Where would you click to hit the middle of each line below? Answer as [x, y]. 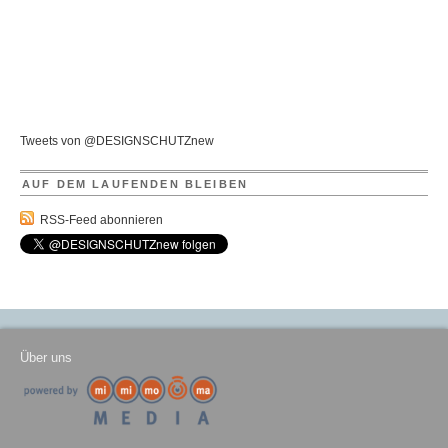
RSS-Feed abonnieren [101, 220]
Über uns [46, 358]
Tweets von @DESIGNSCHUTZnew [117, 141]
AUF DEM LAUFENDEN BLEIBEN [135, 184]
